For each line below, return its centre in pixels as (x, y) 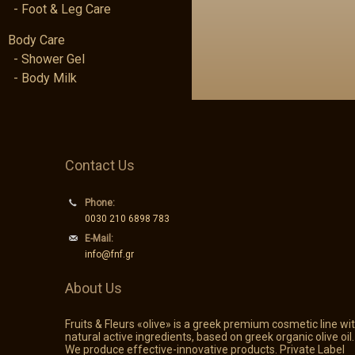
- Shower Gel (49, 59)
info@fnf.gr (110, 254)
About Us (94, 288)
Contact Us (100, 165)
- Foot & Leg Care (62, 9)
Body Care (36, 40)
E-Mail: (99, 239)
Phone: (100, 203)
